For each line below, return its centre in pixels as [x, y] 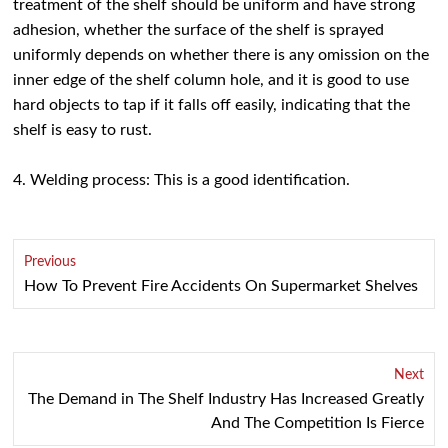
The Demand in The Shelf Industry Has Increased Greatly [225, 398]
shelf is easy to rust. [83, 130]
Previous [50, 262]
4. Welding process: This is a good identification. [182, 180]
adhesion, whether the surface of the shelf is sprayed [199, 30]
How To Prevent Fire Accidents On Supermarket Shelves [221, 286]
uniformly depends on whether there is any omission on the [221, 55]
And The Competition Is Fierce [317, 422]
